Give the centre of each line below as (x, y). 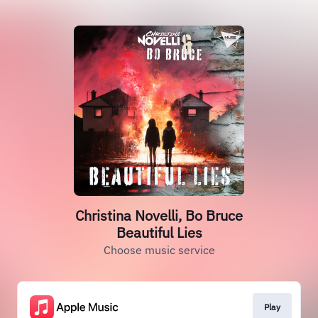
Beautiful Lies (159, 232)
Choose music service (159, 250)
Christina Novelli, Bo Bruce (159, 215)
